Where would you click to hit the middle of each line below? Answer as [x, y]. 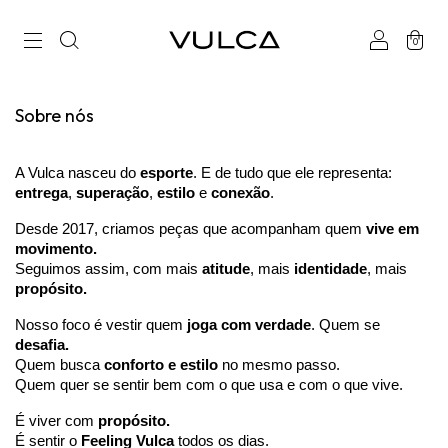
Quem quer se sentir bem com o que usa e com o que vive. [209, 385]
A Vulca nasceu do [77, 173]
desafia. [42, 345]
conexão [240, 193]
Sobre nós [54, 115]
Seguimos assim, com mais [108, 269]
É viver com [54, 421]
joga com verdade [249, 325]
